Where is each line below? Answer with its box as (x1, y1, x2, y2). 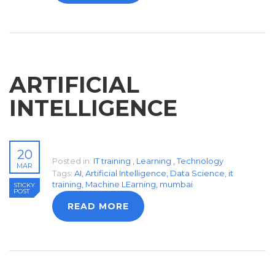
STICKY (14, 181, 35, 190)
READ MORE (68, 201, 129, 212)
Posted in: (52, 156, 91, 166)
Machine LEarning (85, 179, 156, 190)
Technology (177, 156, 223, 166)
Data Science (170, 168, 225, 179)
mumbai (160, 179, 193, 190)
